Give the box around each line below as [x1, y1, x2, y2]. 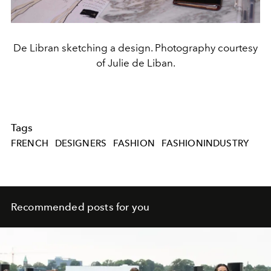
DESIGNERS [54, 137, 107, 149]
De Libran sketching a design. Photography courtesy [13, 41, 258, 54]
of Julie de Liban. [96, 56, 175, 69]
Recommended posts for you [11, 200, 149, 213]
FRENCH [11, 137, 48, 149]
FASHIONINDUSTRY [161, 137, 249, 149]
